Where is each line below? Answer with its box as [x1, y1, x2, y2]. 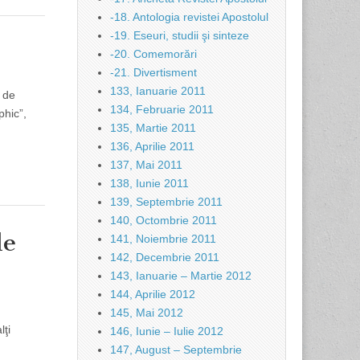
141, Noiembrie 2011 [110, 232, 216, 245]
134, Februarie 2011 [110, 103, 214, 116]
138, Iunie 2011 [110, 177, 189, 190]
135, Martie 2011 [110, 121, 196, 134]
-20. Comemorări [110, 47, 197, 60]
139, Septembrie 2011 [110, 195, 223, 208]
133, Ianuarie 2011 [110, 84, 206, 97]
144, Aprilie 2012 [110, 288, 195, 301]
